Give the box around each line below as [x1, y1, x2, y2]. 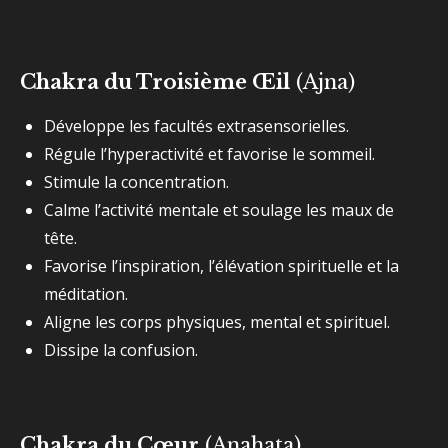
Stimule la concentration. [44, 171, 229, 193]
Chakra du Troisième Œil [20, 70, 290, 94]
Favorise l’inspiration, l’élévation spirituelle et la [44, 255, 399, 277]
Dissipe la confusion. [44, 339, 198, 361]
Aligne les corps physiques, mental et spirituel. [44, 311, 390, 333]
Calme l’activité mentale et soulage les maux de [44, 199, 394, 221]
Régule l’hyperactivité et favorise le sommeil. [44, 143, 375, 165]
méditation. [44, 283, 128, 305]
